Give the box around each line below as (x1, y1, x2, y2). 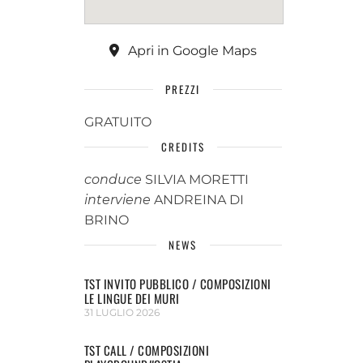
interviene (83, 192, 154, 207)
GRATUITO (83, 114, 152, 130)
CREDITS (160, 139, 205, 155)
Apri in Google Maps (124, 43, 257, 58)
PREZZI (165, 81, 201, 97)
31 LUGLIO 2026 (83, 306, 160, 318)
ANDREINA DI (153, 192, 244, 207)
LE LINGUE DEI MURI (83, 289, 180, 307)
